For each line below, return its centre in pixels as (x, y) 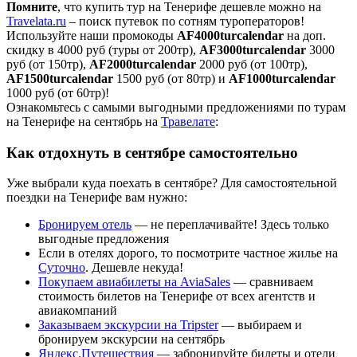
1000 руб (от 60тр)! (58, 92)
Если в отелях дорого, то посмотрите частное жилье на (188, 253)
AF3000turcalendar (253, 49)
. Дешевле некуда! (134, 268)
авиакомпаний (78, 311)
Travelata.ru (36, 21)
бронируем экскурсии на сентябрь (131, 339)
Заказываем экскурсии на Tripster (128, 325)
